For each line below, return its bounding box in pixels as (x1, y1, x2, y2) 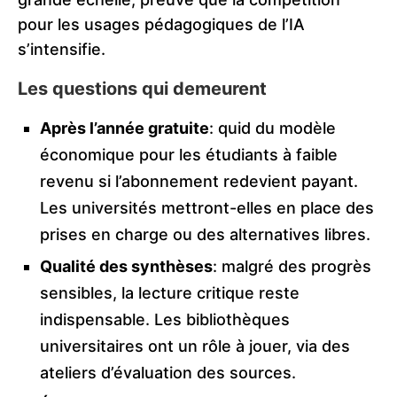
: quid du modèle (209, 119, 336, 138)
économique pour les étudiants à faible (40, 145, 338, 165)
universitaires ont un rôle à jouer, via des (40, 337, 350, 356)
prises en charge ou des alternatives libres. (40, 225, 370, 245)
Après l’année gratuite (40, 119, 209, 138)
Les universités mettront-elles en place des (40, 198, 374, 218)
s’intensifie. (18, 40, 105, 59)
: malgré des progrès (213, 257, 371, 276)
